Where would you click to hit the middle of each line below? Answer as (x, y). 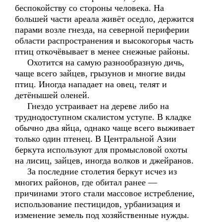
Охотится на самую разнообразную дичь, (100, 62)
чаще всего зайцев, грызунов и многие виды (100, 73)
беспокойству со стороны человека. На (89, 8)
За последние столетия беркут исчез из (96, 171)
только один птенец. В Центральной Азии (96, 139)
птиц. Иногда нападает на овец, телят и (91, 84)
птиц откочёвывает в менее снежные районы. (102, 52)
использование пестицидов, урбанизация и (98, 204)
